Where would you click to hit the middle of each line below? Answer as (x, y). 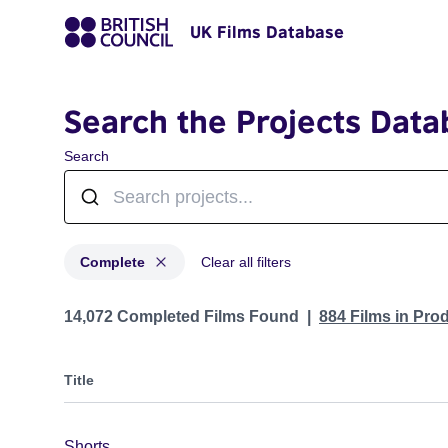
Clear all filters (246, 262)
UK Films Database (267, 32)
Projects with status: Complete (170, 306)
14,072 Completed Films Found (181, 316)
